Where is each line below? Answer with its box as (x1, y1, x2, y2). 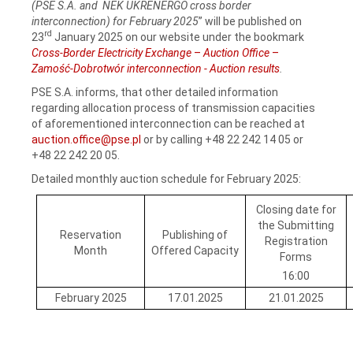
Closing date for (255, 203, 336, 216)
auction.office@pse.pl (32, 132, 141, 146)
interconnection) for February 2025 (32, 14, 199, 28)
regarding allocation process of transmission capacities (32, 101, 315, 114)
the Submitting (258, 218, 335, 232)
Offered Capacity (151, 243, 240, 257)
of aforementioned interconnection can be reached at (32, 117, 305, 130)
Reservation (60, 228, 122, 241)
